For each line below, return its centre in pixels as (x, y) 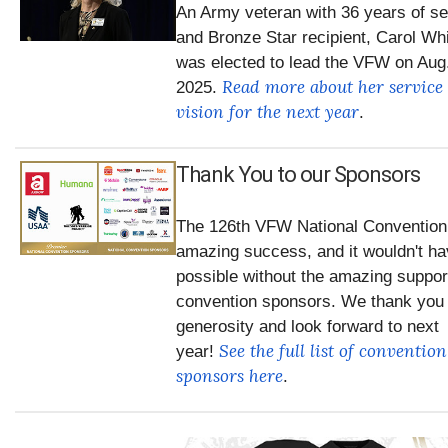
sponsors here (229, 375)
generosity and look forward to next (307, 326)
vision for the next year (267, 111)
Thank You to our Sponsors (298, 174)
